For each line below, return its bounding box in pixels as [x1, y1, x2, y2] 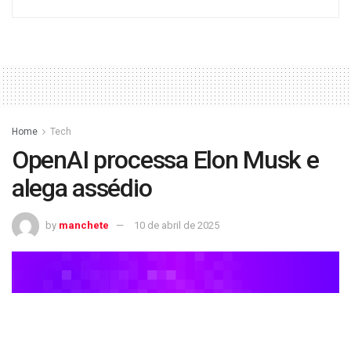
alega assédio [12, 173, 152, 204]
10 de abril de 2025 [134, 219, 219, 231]
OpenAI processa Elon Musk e [12, 145, 319, 175]
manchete [59, 219, 109, 231]
